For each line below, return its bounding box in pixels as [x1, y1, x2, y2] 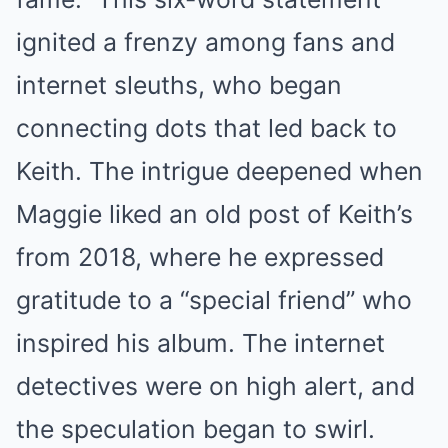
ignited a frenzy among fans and [16, 27, 395, 57]
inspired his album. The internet [16, 328, 385, 358]
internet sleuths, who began [16, 70, 342, 100]
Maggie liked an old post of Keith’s [16, 199, 413, 229]
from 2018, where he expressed [16, 242, 384, 272]
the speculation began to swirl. [16, 414, 375, 444]
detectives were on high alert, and [16, 371, 415, 401]
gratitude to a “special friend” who [16, 285, 412, 315]
